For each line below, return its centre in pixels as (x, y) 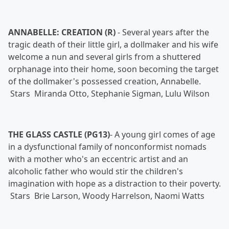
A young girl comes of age (165, 134)
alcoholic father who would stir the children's (96, 171)
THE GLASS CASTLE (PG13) (59, 134)
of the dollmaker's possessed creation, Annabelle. (105, 81)
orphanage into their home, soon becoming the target (113, 69)
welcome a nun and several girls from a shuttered (105, 57)
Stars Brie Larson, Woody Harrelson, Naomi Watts (107, 196)
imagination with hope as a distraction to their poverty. (114, 184)
